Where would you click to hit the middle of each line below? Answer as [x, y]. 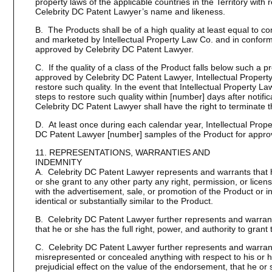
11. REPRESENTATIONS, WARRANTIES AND [122, 152]
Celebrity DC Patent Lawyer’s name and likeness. [130, 12]
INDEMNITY [58, 162]
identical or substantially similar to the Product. [124, 201]
